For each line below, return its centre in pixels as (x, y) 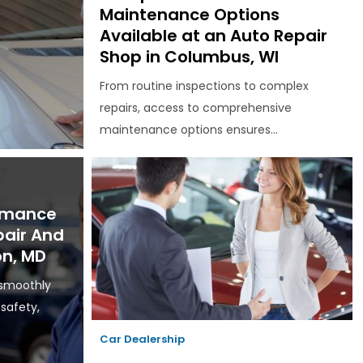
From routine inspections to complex (204, 86)
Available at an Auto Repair (213, 36)
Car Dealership (142, 340)
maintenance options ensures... (188, 130)
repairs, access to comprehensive (195, 108)
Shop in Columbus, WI (189, 57)
